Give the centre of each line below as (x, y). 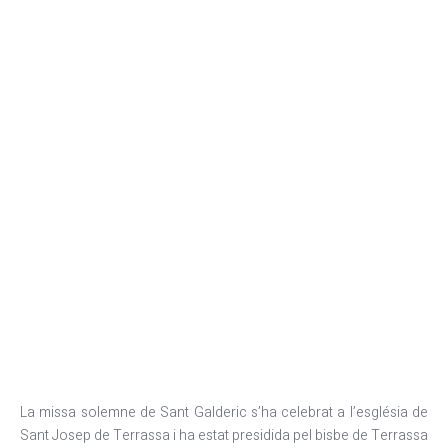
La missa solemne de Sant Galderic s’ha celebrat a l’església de (224, 412)
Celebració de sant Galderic (224, 189)
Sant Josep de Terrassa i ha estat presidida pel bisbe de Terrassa (224, 435)
